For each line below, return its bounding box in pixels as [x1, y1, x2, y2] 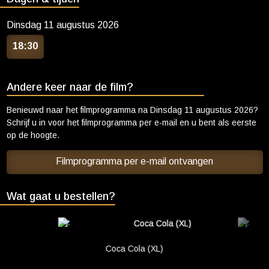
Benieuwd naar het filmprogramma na [6, 105, 150, 115]
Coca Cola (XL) [105, 244, 163, 253]
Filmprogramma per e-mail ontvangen [56, 156, 213, 166]
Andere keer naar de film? [6, 81, 133, 93]
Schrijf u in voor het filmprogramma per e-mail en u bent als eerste [6, 118, 256, 127]
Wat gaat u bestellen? [6, 190, 115, 202]
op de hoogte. [6, 130, 59, 140]
